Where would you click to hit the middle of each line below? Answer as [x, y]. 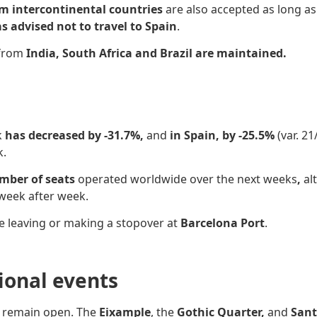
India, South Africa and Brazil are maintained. [156, 53]
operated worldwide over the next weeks [188, 179]
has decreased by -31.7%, [76, 135]
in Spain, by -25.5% [224, 135]
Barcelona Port [223, 223]
